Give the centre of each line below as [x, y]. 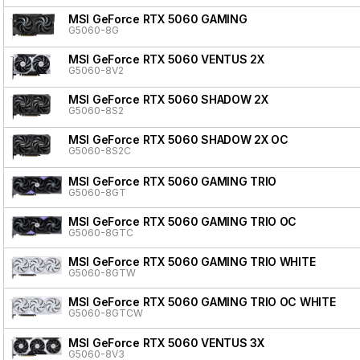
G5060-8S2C [100, 150]
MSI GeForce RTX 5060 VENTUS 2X [166, 59]
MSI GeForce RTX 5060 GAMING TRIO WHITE [192, 261]
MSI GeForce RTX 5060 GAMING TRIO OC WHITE [202, 301]
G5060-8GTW [102, 272]
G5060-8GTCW [106, 313]
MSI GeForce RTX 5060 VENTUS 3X [166, 342]
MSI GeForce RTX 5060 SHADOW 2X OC [178, 139]
